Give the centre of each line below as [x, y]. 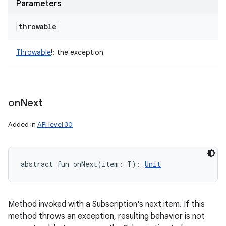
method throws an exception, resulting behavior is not [106, 216]
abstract [37, 164]
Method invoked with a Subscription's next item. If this [106, 204]
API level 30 [55, 124]
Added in [23, 124]
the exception [79, 52]
